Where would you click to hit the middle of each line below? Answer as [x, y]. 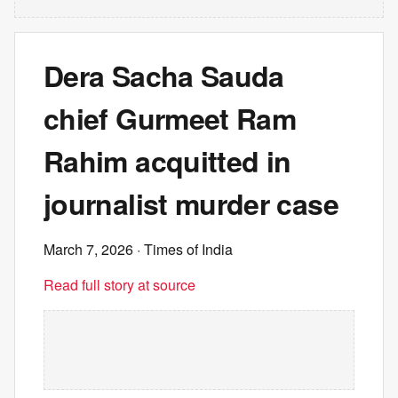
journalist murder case [191, 203]
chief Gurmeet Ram [170, 118]
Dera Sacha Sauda [164, 76]
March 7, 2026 [88, 249]
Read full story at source [119, 285]
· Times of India [183, 249]
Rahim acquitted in [167, 161]
